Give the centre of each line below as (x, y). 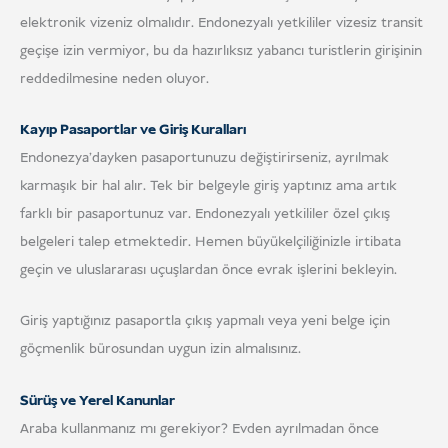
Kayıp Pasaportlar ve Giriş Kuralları (133, 129)
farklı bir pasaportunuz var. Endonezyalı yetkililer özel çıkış (205, 213)
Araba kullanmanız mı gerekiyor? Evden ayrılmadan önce (199, 428)
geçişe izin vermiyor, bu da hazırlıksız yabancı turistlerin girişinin (221, 50)
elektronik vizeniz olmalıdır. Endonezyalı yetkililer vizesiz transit (221, 22)
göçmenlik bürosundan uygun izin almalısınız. (160, 349)
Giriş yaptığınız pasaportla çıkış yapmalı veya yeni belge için (205, 321)
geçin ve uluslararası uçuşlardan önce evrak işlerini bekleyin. (208, 269)
